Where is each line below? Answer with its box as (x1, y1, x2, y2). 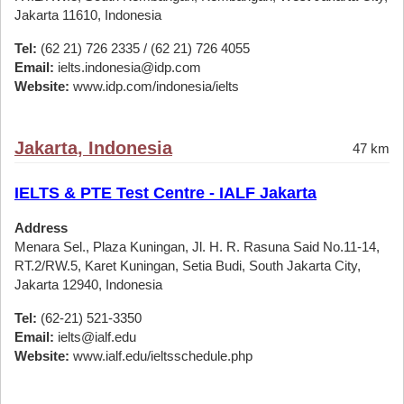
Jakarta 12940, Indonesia (14, 277, 162, 292)
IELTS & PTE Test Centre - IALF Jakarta (14, 184, 317, 202)
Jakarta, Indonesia (14, 138, 172, 158)
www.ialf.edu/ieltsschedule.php (69, 348, 252, 363)
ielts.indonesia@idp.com (54, 60, 201, 75)
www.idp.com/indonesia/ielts (69, 78, 239, 94)
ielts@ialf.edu (54, 329, 136, 344)
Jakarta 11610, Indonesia (14, 7, 161, 23)
